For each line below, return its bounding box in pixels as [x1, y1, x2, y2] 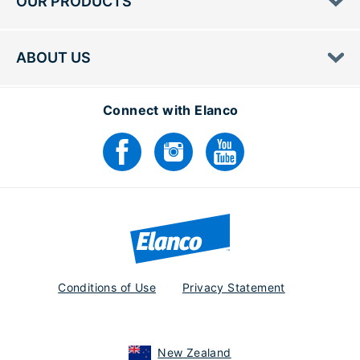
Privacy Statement [182, 280, 285, 294]
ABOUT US [16, 49, 91, 67]
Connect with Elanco [103, 102, 239, 119]
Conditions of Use [58, 280, 156, 294]
